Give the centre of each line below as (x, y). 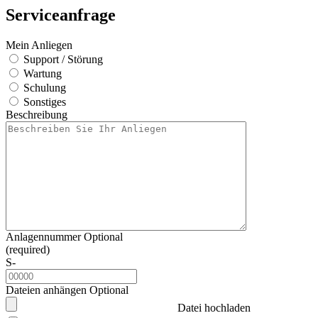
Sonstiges (45, 102)
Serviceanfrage (61, 15)
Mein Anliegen (39, 45)
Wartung (43, 73)
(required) (28, 249)
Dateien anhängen (48, 290)
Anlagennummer (45, 236)
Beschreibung (37, 114)
